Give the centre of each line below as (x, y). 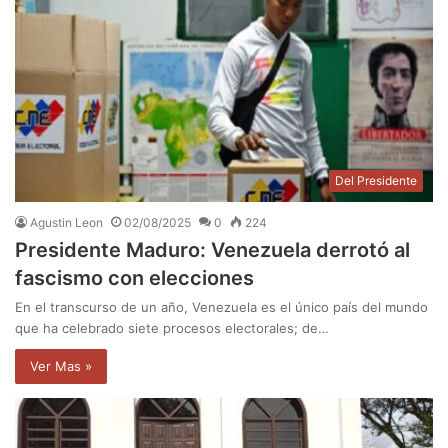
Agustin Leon (66, 222)
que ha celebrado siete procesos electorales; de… (172, 327)
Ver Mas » (61, 365)
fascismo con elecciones (134, 277)
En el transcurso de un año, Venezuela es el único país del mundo (221, 306)
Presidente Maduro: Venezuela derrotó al (212, 249)
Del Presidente (376, 180)
